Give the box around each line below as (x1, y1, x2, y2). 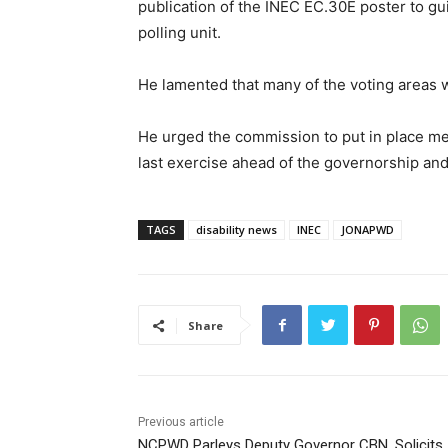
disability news (196, 222, 277, 238)
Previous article (138, 415, 224, 430)
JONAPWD (341, 222, 394, 238)
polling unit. (138, 23, 221, 43)
